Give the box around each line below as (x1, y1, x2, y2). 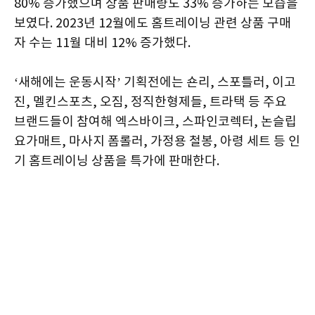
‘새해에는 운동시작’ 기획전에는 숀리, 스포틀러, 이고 (14, 75, 296, 91)
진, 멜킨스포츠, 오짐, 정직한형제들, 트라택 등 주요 (14, 95, 287, 110)
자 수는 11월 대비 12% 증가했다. (14, 36, 191, 51)
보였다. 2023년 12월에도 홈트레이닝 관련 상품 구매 (14, 16, 291, 32)
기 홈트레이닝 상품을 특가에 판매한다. (14, 154, 219, 169)
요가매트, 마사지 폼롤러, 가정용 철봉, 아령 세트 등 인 (14, 134, 300, 150)
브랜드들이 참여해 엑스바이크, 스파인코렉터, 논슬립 (14, 115, 297, 130)
